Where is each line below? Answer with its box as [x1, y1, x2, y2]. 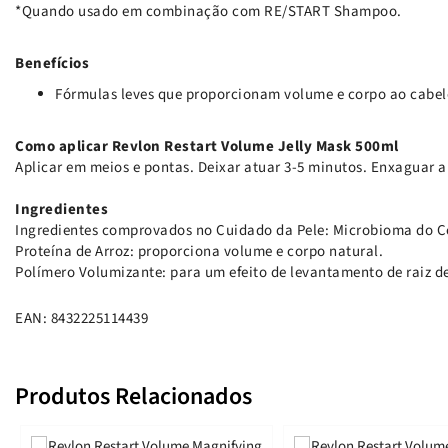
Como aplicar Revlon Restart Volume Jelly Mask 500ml [15, 135, 399, 157]
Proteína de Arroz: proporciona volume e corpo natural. [15, 240, 383, 262]
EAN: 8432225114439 [15, 307, 148, 329]
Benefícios [15, 52, 89, 74]
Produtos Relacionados [15, 378, 252, 414]
